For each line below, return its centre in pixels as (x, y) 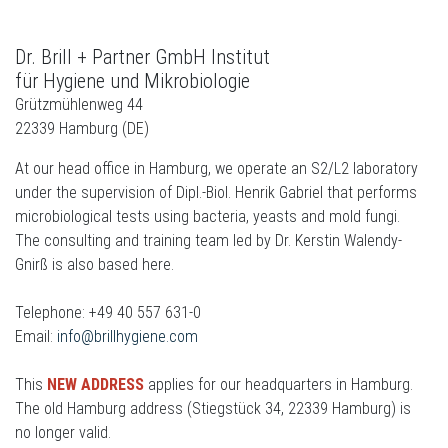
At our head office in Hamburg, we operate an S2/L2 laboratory (216, 168)
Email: (36, 336)
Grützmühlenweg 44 (79, 104)
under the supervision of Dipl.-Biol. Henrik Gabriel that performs (216, 192)
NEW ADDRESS (95, 384)
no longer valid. (63, 432)
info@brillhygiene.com (127, 336)
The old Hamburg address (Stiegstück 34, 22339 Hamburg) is (213, 408)
